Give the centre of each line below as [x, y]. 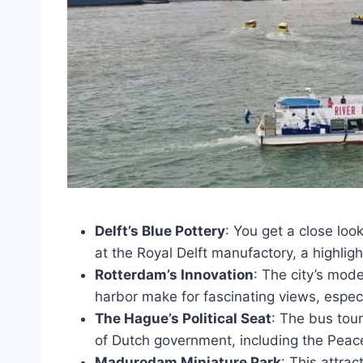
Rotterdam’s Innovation [174, 274]
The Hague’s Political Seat [183, 318]
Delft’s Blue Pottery [160, 231]
